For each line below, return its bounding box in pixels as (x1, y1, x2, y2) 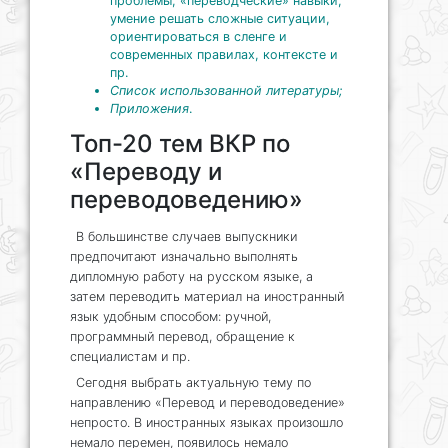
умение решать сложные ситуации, (110, 10, 330, 26)
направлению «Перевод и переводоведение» (70, 394, 345, 410)
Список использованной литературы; (110, 82, 343, 98)
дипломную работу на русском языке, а (70, 268, 313, 284)
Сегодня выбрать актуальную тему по (76, 374, 311, 390)
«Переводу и (70, 156, 222, 186)
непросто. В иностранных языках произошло (70, 414, 343, 430)
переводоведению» (70, 184, 303, 214)
